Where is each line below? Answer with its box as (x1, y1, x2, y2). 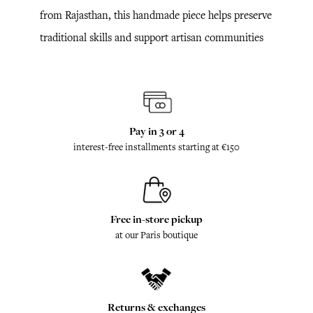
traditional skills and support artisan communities (40, 30, 263, 45)
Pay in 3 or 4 (129, 124, 184, 138)
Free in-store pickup (110, 212, 203, 226)
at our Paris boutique (115, 228, 198, 241)
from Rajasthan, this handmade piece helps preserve (40, 8, 272, 22)
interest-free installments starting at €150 (73, 140, 240, 153)
